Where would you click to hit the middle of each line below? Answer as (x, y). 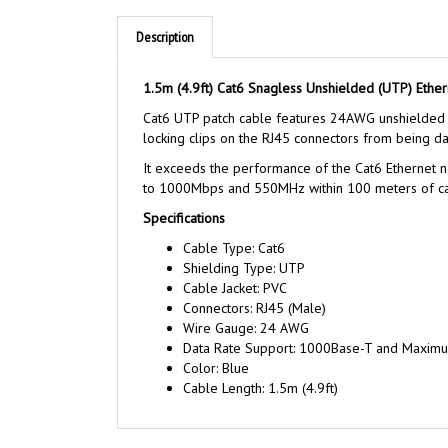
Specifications (184, 218)
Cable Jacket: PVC (235, 288)
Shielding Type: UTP (244, 268)
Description (165, 37)
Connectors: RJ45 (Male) (254, 308)
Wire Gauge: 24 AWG (246, 328)
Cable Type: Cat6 (234, 248)
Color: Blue (216, 368)
